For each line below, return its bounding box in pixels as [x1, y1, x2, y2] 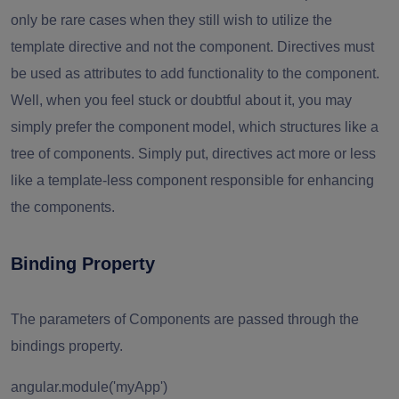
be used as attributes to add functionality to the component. [11, 66, 379, 82]
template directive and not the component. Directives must [11, 39, 374, 55]
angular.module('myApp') [11, 379, 167, 395]
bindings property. [11, 338, 126, 354]
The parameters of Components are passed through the [11, 312, 359, 328]
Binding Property [11, 254, 160, 274]
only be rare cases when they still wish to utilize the [11, 12, 332, 28]
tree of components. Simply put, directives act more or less [11, 146, 376, 162]
